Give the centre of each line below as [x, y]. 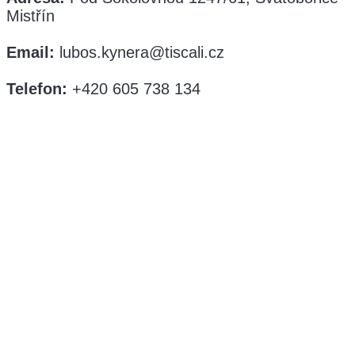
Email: [31, 52]
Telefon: [39, 89]
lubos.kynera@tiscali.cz [139, 52]
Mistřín [31, 16]
